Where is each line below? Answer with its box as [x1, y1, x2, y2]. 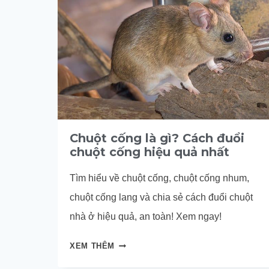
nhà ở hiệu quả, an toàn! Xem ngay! [70, 211, 222, 222]
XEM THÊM [70, 241, 115, 251]
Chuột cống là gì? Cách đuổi [70, 131, 244, 146]
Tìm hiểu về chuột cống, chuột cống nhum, [70, 173, 249, 184]
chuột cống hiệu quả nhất [70, 145, 229, 160]
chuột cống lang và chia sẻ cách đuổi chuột [70, 192, 253, 203]
